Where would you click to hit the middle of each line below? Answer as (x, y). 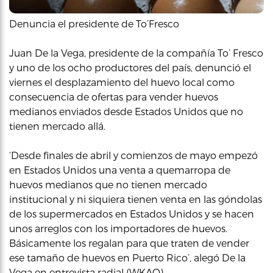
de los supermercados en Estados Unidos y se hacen (132, 214)
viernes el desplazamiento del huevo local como (122, 82)
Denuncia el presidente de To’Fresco (94, 23)
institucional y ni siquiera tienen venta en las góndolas (136, 199)
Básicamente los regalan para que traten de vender (129, 243)
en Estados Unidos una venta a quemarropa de (120, 170)
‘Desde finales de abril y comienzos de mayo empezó (133, 155)
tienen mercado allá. (57, 126)
